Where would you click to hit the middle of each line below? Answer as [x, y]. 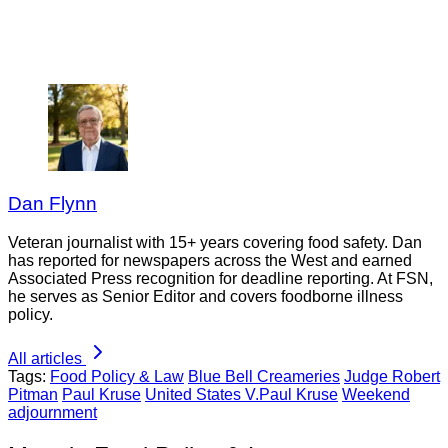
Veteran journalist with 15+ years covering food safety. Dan [215, 243]
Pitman [33, 395]
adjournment [52, 413]
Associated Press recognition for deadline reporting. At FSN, [220, 279]
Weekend [376, 395]
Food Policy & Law [117, 377]
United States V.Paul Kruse [241, 395]
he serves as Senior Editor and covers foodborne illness [205, 297]
